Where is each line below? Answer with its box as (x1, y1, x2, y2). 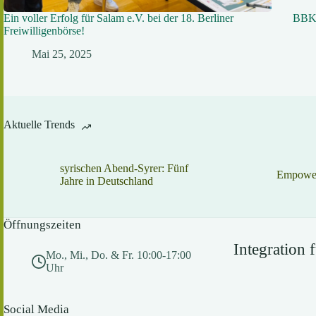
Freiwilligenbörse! (4, 25, 85, 37)
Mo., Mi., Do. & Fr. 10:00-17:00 (46, 249, 191, 262)
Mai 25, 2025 (32, 48, 92, 60)
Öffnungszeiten (4, 218, 81, 232)
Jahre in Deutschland (60, 175, 153, 187)
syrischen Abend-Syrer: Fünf (60, 162, 188, 174)
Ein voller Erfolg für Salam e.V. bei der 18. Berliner (4, 12, 233, 25)
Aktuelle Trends (4, 119, 75, 130)
